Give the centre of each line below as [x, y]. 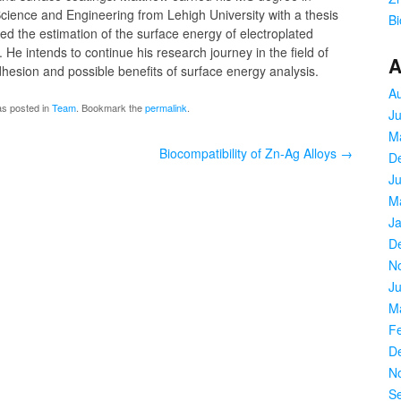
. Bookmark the [111, 107]
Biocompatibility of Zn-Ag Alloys [250, 153]
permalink [166, 107]
